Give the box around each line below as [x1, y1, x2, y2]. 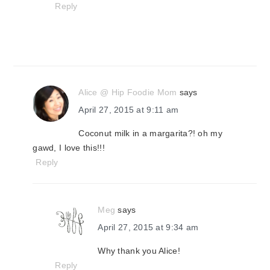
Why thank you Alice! [98, 246, 180, 256]
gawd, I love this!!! [33, 143, 105, 152]
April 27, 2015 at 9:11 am [78, 105, 179, 115]
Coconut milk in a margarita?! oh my [78, 128, 222, 138]
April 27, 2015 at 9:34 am [98, 222, 199, 232]
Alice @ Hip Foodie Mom [78, 87, 177, 97]
